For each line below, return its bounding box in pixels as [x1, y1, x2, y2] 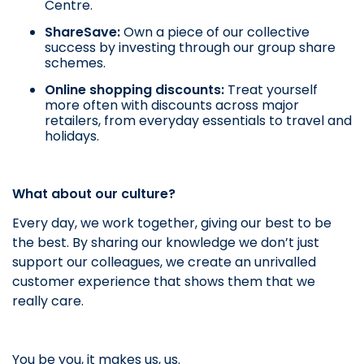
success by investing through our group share [45, 38, 336, 58]
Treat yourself [227, 80, 318, 100]
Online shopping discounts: [45, 80, 227, 100]
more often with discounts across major [45, 96, 299, 115]
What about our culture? [12, 184, 175, 204]
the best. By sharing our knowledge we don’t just [12, 233, 319, 253]
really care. [12, 292, 84, 311]
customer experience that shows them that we [12, 272, 315, 292]
